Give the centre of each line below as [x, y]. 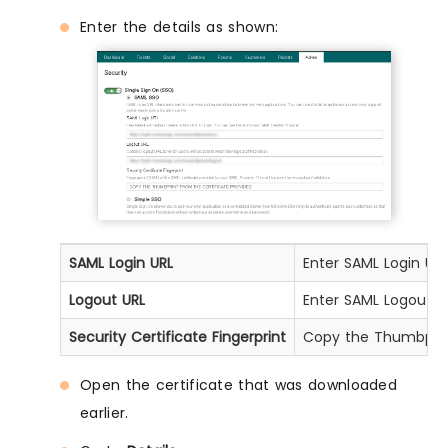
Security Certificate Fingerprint [177, 336]
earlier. [104, 412]
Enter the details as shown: [179, 27]
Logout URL [107, 299]
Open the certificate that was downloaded [238, 384]
